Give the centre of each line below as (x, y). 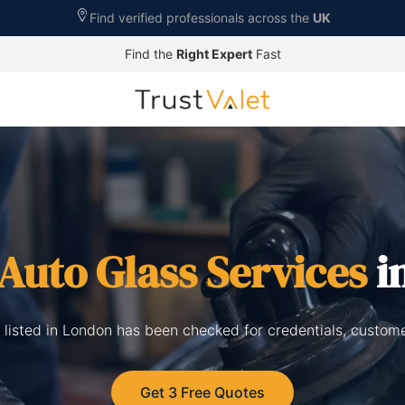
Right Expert (214, 54)
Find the (150, 54)
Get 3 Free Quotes (202, 392)
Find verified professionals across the (201, 18)
